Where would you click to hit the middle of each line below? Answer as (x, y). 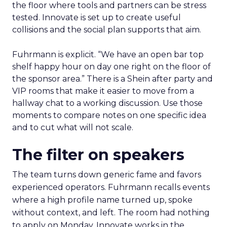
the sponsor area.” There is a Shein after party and (112, 79)
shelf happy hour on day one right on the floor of (111, 67)
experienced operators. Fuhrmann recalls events (111, 187)
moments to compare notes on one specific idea (109, 116)
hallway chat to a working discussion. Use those (107, 103)
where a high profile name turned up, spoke (102, 200)
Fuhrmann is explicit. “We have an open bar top (108, 55)
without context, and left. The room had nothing (111, 213)
